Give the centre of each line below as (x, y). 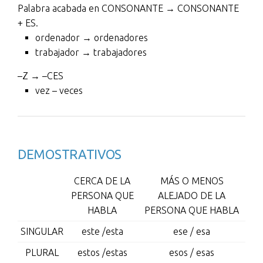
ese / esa (192, 231)
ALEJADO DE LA (192, 195)
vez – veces (59, 90)
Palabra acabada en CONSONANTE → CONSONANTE (128, 8)
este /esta (102, 231)
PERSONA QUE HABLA (192, 210)
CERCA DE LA (102, 181)
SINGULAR (42, 231)
